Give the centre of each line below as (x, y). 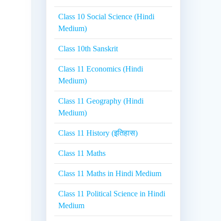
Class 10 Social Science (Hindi (107, 17)
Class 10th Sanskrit (88, 49)
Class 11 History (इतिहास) (98, 133)
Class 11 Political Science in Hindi (112, 194)
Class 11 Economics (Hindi (101, 69)
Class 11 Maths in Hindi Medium (110, 174)
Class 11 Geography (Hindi (101, 101)
